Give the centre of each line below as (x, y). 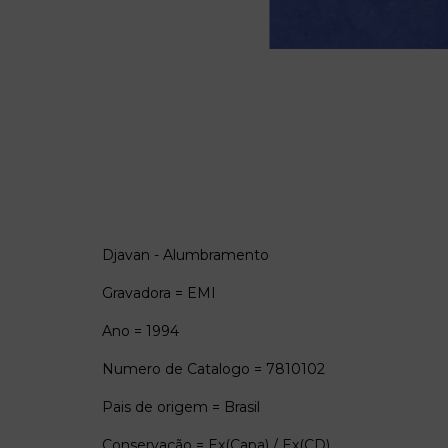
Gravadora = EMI (159, 292)
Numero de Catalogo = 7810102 (213, 368)
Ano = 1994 (140, 330)
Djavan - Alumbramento (185, 254)
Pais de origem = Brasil (181, 406)
